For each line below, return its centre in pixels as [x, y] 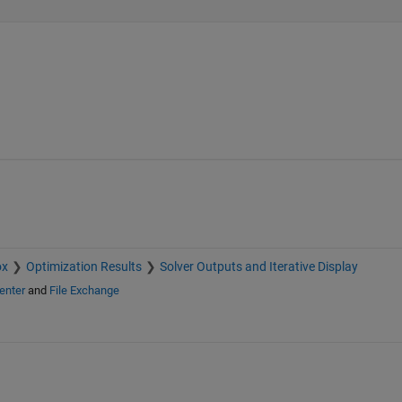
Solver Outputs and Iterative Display [258, 266]
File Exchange [84, 290]
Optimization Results [83, 266]
